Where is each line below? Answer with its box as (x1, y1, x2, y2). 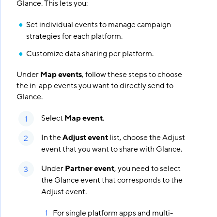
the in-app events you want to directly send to (16, 80, 173, 91)
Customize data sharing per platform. (26, 48, 154, 59)
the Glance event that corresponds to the (41, 175, 183, 186)
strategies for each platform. (26, 31, 123, 42)
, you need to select (114, 163, 181, 174)
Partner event (64, 163, 114, 174)
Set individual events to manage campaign (26, 19, 171, 30)
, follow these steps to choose (81, 69, 182, 80)
